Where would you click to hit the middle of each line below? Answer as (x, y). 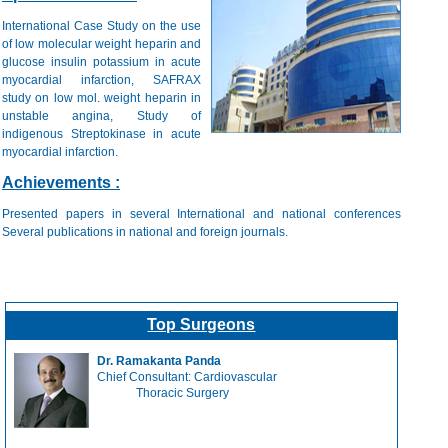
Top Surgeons (201, 324)
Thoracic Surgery (163, 393)
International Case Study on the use (101, 26)
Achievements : (61, 182)
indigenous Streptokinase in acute (101, 134)
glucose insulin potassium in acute (101, 62)
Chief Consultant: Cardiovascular (207, 377)
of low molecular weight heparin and (101, 44)
